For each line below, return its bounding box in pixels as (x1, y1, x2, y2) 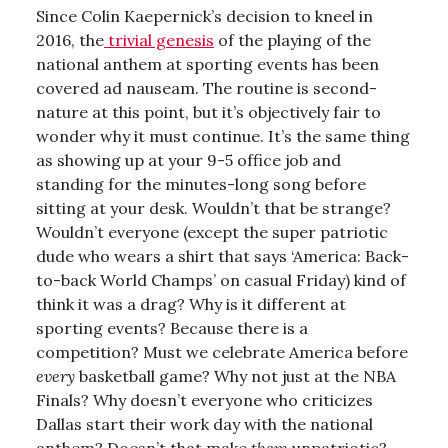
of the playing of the (214, 29, 371, 50)
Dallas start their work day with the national (36, 413, 373, 434)
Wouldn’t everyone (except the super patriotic (36, 221, 388, 242)
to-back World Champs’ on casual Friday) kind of (36, 269, 406, 290)
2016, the (36, 29, 104, 50)
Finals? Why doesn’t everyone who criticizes (36, 389, 373, 410)
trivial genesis (104, 29, 214, 50)
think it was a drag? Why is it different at (36, 293, 346, 314)
